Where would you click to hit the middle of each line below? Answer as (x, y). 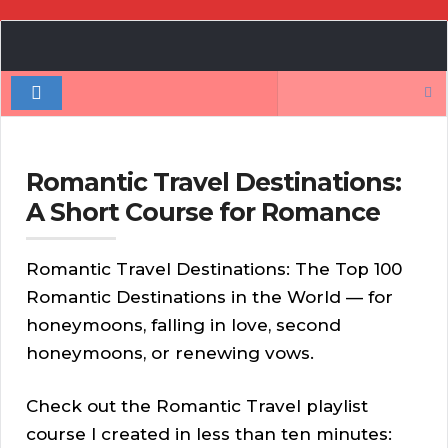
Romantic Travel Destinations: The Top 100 (214, 269)
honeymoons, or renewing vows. (170, 353)
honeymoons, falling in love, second (183, 325)
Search (307, 84)
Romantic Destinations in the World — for (209, 297)
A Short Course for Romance (203, 212)
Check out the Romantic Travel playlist (197, 406)
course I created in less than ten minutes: (209, 434)
